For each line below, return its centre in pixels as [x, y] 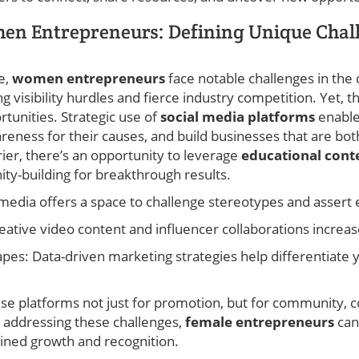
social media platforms [239, 116]
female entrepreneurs [261, 321]
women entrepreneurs [90, 78]
